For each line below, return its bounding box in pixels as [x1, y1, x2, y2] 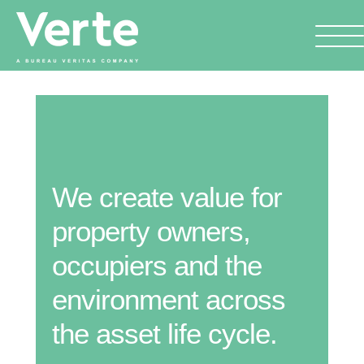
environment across [52, 284, 285, 315]
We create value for [52, 181, 282, 213]
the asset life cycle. [52, 318, 277, 349]
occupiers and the [52, 249, 262, 281]
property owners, [52, 215, 250, 247]
